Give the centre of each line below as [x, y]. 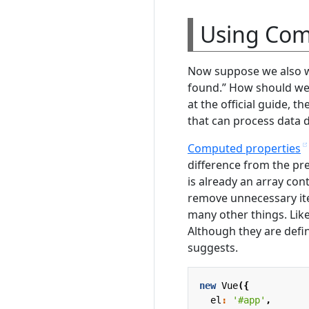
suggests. [213, 247]
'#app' [249, 300]
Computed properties [244, 148]
